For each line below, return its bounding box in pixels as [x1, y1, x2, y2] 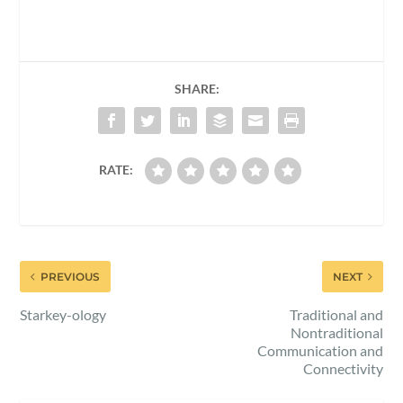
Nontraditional [290, 323, 383, 341]
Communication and [256, 341, 383, 359]
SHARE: [175, 80, 219, 96]
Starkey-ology [20, 305, 107, 323]
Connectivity [302, 359, 383, 377]
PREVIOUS [40, 269, 101, 283]
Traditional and [289, 305, 383, 323]
